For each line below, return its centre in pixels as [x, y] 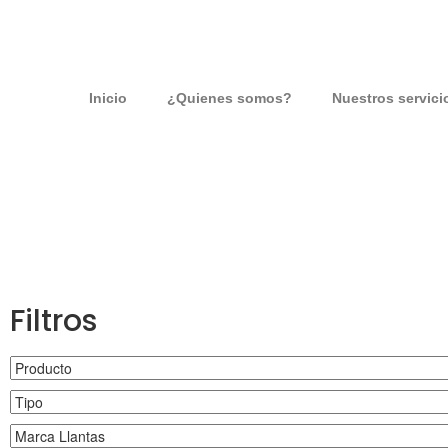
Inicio [107, 98]
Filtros [53, 321]
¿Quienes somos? [229, 98]
